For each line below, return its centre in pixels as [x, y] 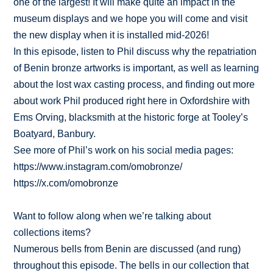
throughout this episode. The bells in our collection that [131, 266]
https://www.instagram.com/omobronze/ [98, 167]
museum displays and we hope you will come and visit [131, 19]
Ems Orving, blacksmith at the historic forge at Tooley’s [131, 118]
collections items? [52, 233]
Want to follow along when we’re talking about [112, 216]
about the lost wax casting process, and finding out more [134, 85]
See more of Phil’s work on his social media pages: [124, 151]
